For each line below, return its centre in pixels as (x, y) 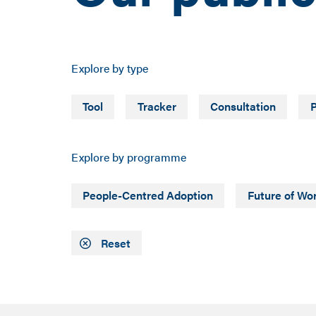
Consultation (243, 107)
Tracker (157, 107)
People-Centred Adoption (147, 195)
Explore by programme (128, 157)
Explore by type (109, 68)
